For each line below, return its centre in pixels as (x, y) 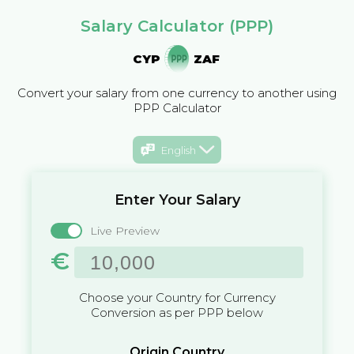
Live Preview (125, 231)
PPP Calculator (177, 108)
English (178, 150)
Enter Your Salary (177, 200)
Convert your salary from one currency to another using (177, 93)
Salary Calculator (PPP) (177, 26)
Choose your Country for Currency (177, 298)
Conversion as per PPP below (177, 313)
